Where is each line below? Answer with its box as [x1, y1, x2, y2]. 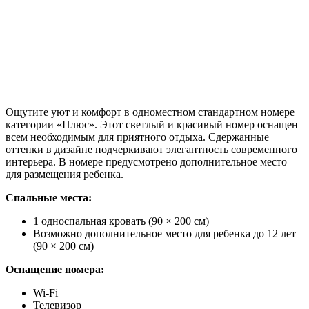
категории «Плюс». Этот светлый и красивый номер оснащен [6, 118, 298, 130]
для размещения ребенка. [6, 168, 123, 180]
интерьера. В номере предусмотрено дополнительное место [6, 155, 287, 168]
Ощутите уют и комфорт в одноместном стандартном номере [6, 106, 295, 118]
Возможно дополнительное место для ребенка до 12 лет [33, 227, 296, 239]
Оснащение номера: [6, 263, 104, 275]
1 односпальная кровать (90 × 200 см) [33, 215, 209, 227]
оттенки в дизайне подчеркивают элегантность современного [6, 143, 297, 155]
